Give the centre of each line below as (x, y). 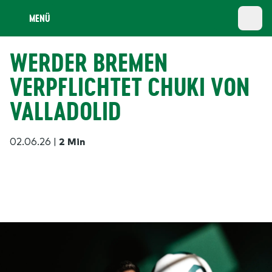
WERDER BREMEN (89, 63)
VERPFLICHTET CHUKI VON (130, 87)
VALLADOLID (66, 111)
